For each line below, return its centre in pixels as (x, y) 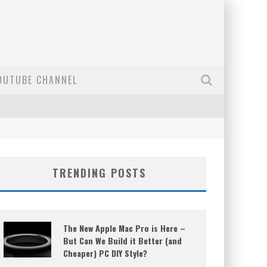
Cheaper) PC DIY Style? (105, 253)
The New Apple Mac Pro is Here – (124, 228)
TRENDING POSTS (99, 173)
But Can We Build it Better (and (122, 240)
